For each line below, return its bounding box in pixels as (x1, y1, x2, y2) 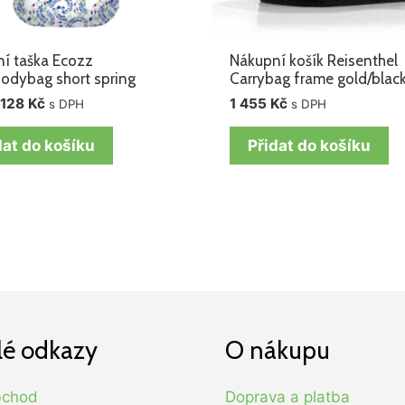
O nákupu (225, 334, 330, 365)
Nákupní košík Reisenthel (230, 51, 399, 70)
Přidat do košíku (248, 137, 372, 155)
